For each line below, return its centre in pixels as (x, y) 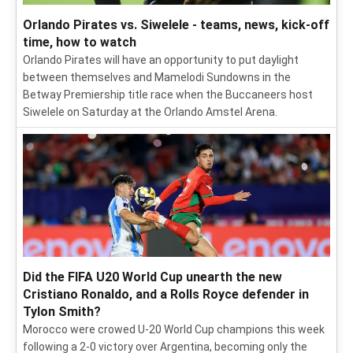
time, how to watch (80, 43)
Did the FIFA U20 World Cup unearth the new (152, 277)
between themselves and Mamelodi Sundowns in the (157, 78)
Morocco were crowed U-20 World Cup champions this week (174, 330)
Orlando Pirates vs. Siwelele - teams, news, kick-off (176, 25)
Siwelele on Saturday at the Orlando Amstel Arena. (150, 112)
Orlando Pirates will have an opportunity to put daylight (161, 60)
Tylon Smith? (62, 312)
